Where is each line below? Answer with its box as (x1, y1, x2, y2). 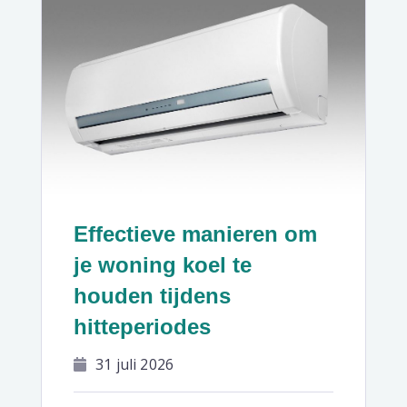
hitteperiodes (74, 314, 211, 340)
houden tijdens (74, 283, 231, 309)
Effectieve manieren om (74, 222, 317, 247)
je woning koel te (74, 253, 252, 278)
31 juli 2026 (95, 354, 174, 375)
